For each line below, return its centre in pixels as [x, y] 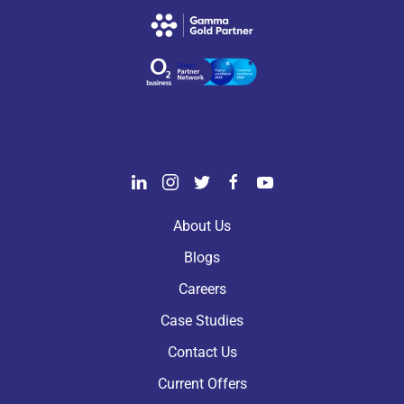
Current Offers [202, 383]
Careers [202, 289]
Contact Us [202, 352]
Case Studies [202, 320]
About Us [202, 225]
